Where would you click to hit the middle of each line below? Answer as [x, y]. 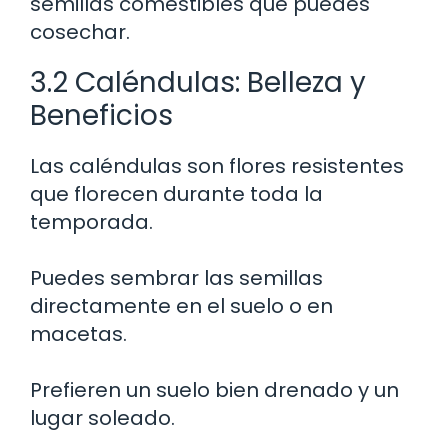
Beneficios [101, 115]
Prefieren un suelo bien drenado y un [214, 389]
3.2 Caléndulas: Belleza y [198, 82]
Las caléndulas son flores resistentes [217, 165]
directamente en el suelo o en [181, 305]
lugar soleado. [102, 417]
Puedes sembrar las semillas [176, 277]
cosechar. [80, 31]
